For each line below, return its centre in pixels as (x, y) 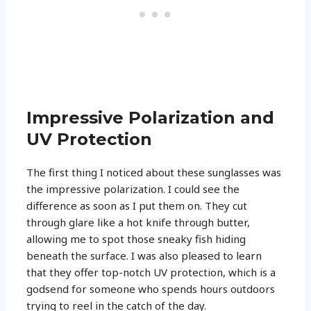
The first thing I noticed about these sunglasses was (154, 172)
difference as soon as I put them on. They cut (137, 205)
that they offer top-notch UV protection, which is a (151, 272)
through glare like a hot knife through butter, (138, 222)
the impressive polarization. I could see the (133, 188)
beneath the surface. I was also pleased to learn (144, 255)
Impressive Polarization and (151, 117)
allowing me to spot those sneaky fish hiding (136, 238)
